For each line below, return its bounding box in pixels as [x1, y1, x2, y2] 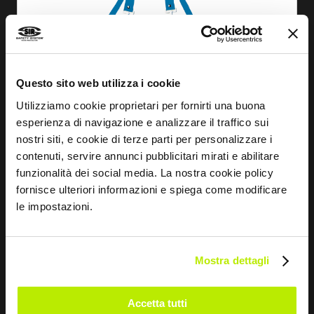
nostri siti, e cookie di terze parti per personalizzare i [16, 132, 273, 145]
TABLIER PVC [34, 241, 102, 259]
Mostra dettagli [194, 254, 270, 266]
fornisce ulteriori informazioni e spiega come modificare [16, 183, 287, 196]
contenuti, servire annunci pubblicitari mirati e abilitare [16, 149, 279, 162]
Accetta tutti [127, 296, 187, 309]
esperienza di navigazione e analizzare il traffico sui [16, 116, 268, 128]
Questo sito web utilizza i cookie [16, 77, 181, 89]
